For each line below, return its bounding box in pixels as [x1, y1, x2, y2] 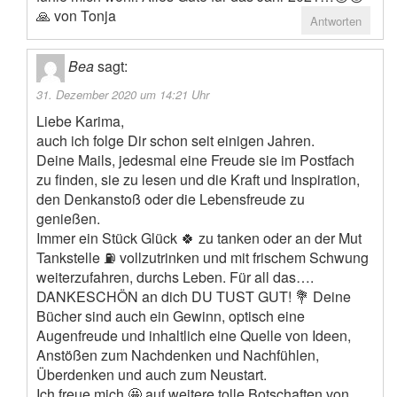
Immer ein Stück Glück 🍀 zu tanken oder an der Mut [36, 228, 362, 249]
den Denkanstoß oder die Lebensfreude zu [36, 189, 305, 210]
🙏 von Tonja [36, 5, 116, 27]
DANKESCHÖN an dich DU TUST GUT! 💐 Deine [36, 286, 351, 307]
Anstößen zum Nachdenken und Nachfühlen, [36, 345, 319, 366]
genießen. [36, 208, 100, 230]
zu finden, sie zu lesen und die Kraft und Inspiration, [36, 169, 360, 191]
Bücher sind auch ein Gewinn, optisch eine [36, 306, 305, 327]
